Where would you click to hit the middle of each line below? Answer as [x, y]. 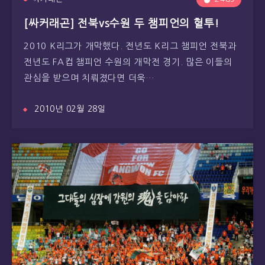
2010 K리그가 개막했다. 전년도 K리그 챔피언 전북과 [130, 46]
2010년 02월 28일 [70, 109]
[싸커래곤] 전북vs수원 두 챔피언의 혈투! [122, 24]
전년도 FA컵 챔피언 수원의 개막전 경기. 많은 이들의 [128, 62]
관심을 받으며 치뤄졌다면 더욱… [89, 78]
